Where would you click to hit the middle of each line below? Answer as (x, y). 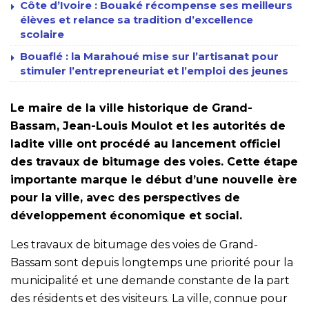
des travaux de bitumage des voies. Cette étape (154, 162)
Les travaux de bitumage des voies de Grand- (134, 245)
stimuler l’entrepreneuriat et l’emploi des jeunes (154, 71)
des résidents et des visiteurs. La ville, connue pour (149, 299)
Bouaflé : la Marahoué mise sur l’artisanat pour (149, 57)
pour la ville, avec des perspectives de (125, 198)
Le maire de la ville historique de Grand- (131, 108)
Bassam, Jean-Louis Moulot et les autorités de (148, 126)
